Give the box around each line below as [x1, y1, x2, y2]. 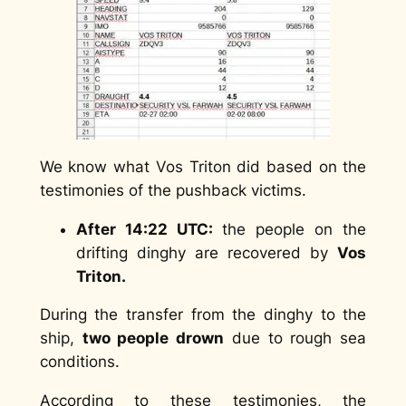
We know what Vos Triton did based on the [39, 157, 367, 176]
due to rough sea [224, 329, 367, 348]
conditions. [39, 353, 120, 372]
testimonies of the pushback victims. [39, 180, 306, 199]
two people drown [82, 329, 225, 348]
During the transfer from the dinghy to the [39, 305, 367, 324]
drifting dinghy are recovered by [75, 243, 338, 262]
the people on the [222, 219, 367, 238]
